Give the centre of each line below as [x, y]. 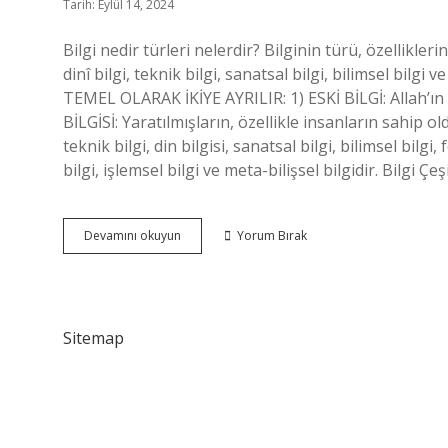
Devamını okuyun [132, 235]
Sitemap [93, 338]
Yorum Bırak [272, 235]
